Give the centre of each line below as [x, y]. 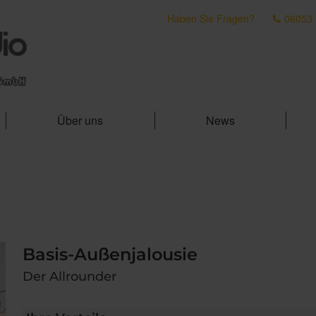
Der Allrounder [69, 276]
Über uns [80, 120]
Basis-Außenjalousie [110, 254]
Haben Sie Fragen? [211, 18]
